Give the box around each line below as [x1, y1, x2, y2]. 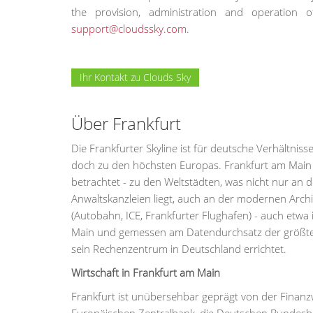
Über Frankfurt [71, 112, 181, 136]
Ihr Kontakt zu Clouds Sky [80, 71, 191, 85]
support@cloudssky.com [71, 22, 187, 36]
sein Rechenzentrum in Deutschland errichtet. [71, 242, 286, 256]
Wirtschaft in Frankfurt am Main [71, 265, 220, 280]
